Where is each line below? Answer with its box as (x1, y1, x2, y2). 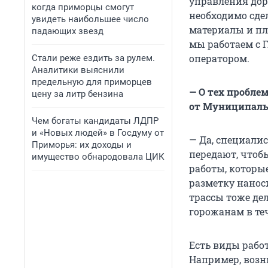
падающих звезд (32, 26, 103, 36)
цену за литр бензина (32, 89, 123, 99)
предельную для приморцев (32, 77, 152, 87)
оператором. (189, 52, 249, 65)
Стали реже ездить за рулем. (32, 53, 155, 63)
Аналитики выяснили (32, 65, 124, 75)
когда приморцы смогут (32, 2, 134, 13)
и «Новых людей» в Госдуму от (32, 127, 164, 138)
